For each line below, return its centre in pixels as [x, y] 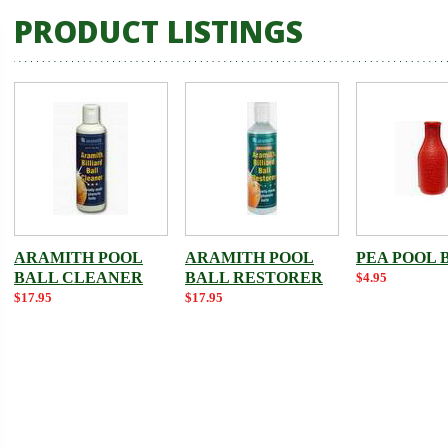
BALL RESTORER [254, 277]
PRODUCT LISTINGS [158, 31]
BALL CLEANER [78, 277]
